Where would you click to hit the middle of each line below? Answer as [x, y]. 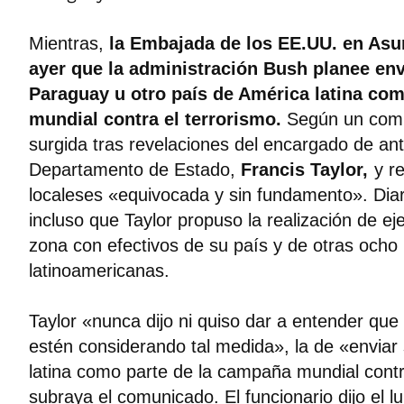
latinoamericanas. [99, 271]
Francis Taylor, [304, 170]
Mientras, [69, 43]
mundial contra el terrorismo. [158, 119]
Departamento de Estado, [135, 170]
